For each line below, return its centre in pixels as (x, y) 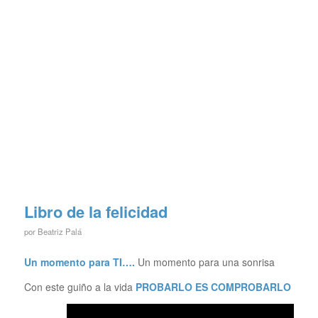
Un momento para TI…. (81, 262)
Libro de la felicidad (95, 212)
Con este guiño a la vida (79, 287)
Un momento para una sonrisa (207, 262)
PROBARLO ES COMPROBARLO (213, 287)
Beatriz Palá (59, 232)
